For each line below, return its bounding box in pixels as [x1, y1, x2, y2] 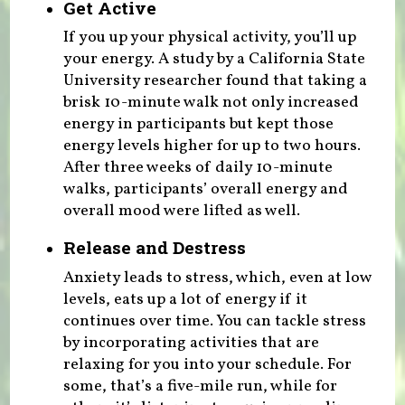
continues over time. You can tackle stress [62, 309, 366, 333]
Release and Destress [62, 236, 246, 259]
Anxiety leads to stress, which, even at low [62, 266, 372, 289]
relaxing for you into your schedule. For [62, 353, 352, 376]
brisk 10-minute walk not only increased [62, 91, 359, 115]
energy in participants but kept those [62, 113, 334, 137]
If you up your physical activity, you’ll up [62, 26, 356, 50]
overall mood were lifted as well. [62, 200, 300, 223]
